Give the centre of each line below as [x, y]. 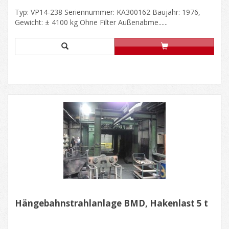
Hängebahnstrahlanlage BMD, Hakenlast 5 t [111, 203]
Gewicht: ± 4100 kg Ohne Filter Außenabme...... [91, 22]
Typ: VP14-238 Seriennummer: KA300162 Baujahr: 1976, [108, 12]
